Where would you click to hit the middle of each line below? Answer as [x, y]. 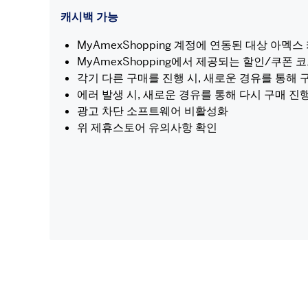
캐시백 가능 [89, 17]
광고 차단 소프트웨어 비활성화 [153, 111]
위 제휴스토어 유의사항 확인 [147, 127]
